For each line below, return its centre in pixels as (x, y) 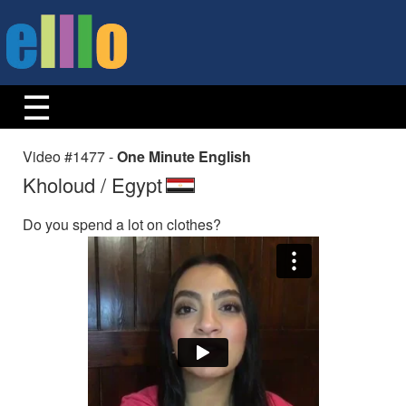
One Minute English (184, 156)
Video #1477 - (70, 156)
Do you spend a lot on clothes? (122, 224)
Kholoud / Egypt (92, 184)
